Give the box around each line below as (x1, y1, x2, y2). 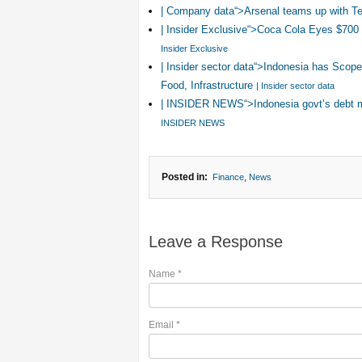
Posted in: (162, 171, 208, 183)
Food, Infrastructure (161, 79, 256, 91)
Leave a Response (149, 233, 283, 250)
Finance (213, 172, 244, 182)
